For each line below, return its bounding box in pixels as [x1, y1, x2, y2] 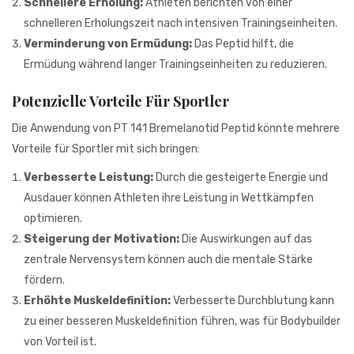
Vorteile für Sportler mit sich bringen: [12, 141, 200, 156]
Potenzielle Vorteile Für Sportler [12, 91, 229, 111]
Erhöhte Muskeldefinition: [24, 293, 171, 307]
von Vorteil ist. [24, 334, 96, 348]
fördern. [24, 273, 65, 287]
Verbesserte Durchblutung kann [171, 293, 334, 307]
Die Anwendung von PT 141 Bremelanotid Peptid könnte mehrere [12, 121, 340, 135]
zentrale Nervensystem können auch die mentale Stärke [24, 252, 313, 266]
